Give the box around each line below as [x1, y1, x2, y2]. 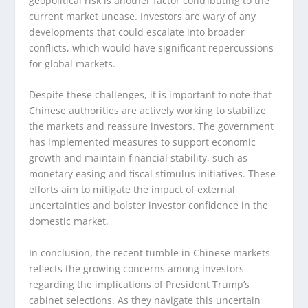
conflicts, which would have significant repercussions [29, 41, 274, 55]
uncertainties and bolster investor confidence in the [29, 199, 269, 212]
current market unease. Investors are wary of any [29, 10, 256, 23]
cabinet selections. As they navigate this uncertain [29, 293, 261, 307]
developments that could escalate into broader [29, 25, 245, 39]
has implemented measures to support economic [29, 135, 256, 149]
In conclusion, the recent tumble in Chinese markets [29, 245, 271, 259]
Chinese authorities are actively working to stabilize [29, 104, 267, 118]
